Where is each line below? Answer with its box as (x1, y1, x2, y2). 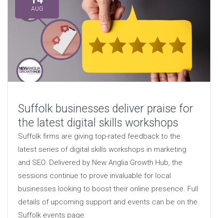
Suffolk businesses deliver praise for (18, 102, 193, 116)
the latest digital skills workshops (18, 116, 178, 130)
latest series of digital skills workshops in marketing (18, 145, 186, 154)
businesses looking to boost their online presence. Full (18, 184, 198, 194)
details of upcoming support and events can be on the (18, 198, 198, 207)
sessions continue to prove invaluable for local (18, 171, 171, 181)
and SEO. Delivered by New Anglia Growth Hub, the (18, 158, 182, 167)
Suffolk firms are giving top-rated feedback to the (18, 132, 181, 141)
